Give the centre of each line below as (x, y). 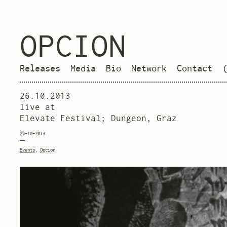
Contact (195, 68)
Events (28, 150)
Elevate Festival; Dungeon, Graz (99, 118)
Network (149, 68)
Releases (40, 68)
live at (38, 107)
